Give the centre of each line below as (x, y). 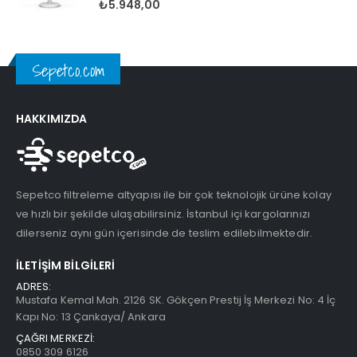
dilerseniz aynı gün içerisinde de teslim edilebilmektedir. (165, 233)
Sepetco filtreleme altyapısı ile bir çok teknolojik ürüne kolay (174, 194)
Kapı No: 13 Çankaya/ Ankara (91, 317)
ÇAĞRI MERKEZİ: (55, 339)
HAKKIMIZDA (52, 118)
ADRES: (34, 287)
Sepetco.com (68, 71)
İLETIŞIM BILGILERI (66, 266)
